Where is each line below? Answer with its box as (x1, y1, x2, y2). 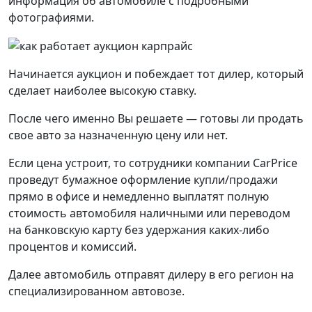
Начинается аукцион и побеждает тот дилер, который (8, 66, 304, 82)
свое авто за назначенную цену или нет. (8, 127, 228, 143)
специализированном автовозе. (8, 283, 185, 299)
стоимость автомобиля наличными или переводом (8, 205, 290, 221)
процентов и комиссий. (8, 239, 136, 255)
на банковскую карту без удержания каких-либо (8, 222, 270, 238)
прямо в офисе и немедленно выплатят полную (8, 189, 269, 205)
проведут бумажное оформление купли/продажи (8, 172, 278, 188)
